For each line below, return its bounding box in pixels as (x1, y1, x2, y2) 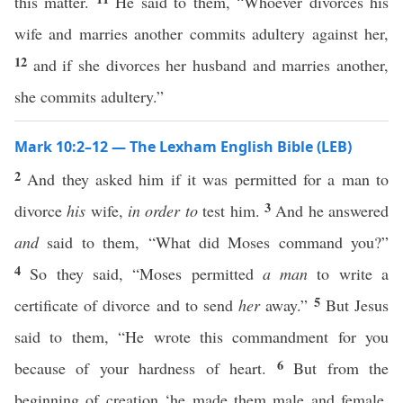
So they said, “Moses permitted (30, 263, 263, 284)
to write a (308, 263, 390, 284)
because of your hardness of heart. (14, 357, 277, 379)
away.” (260, 294, 314, 316)
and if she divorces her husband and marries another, (32, 54, 390, 76)
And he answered (275, 200, 390, 221)
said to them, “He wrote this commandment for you (14, 326, 389, 347)
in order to (128, 200, 198, 221)
